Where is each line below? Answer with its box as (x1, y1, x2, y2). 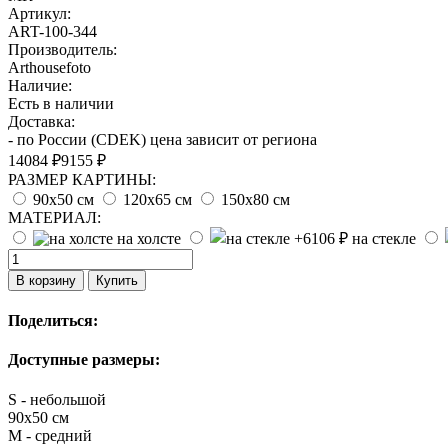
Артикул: (8, 4, 71, 22)
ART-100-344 (8, 22, 97, 40)
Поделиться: (8, 312, 98, 330)
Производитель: (8, 40, 117, 58)
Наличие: (8, 76, 72, 94)
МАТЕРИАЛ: (8, 208, 101, 226)
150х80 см (221, 190, 290, 208)
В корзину (16, 272, 76, 288)
